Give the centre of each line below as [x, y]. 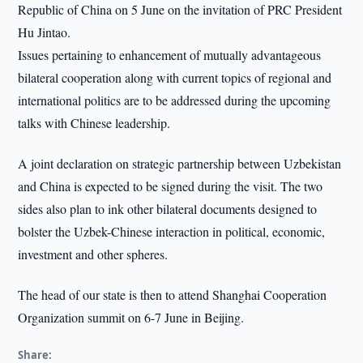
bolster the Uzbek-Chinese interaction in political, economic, [172, 231]
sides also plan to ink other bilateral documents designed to [168, 209]
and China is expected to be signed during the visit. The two [171, 186]
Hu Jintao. [45, 32]
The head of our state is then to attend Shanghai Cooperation [173, 295]
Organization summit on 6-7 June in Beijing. [131, 317]
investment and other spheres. [93, 254]
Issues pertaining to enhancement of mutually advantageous [170, 55]
